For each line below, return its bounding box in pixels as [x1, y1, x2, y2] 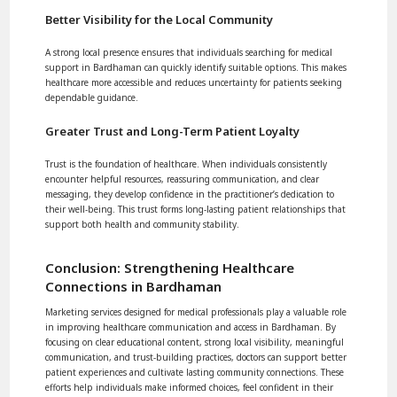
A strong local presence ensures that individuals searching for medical [45, 45, 333, 58]
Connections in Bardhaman [45, 276, 222, 295]
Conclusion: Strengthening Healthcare [45, 258, 295, 276]
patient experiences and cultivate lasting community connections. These [45, 365, 345, 378]
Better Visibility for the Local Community [45, 11, 274, 27]
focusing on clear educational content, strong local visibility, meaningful [45, 335, 345, 348]
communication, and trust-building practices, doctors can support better [45, 350, 347, 363]
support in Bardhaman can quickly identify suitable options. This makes [45, 60, 347, 74]
